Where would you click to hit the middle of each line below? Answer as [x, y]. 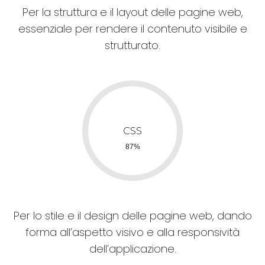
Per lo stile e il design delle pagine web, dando [132, 215]
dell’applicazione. [132, 248]
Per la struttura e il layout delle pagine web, [132, 12]
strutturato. [132, 45]
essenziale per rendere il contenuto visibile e [132, 28]
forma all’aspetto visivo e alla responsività [132, 232]
